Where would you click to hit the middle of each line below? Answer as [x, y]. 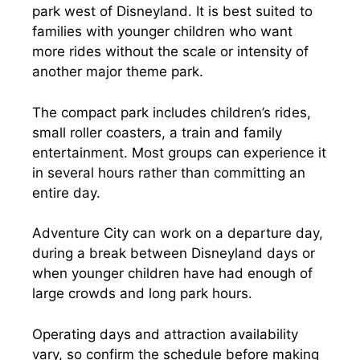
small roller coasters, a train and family [157, 132]
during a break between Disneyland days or [174, 253]
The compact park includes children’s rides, [172, 112]
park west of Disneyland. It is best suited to [172, 11]
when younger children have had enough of [172, 273]
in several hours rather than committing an [169, 172]
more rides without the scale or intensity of [170, 51]
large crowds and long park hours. [142, 293]
